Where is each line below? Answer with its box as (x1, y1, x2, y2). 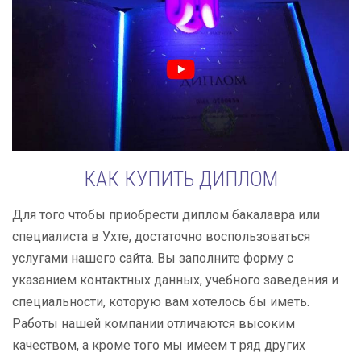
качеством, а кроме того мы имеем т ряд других (12, 338, 305, 353)
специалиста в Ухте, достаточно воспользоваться (12, 229, 310, 244)
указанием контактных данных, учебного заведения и (12, 272, 338, 288)
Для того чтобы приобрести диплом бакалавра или (12, 207, 320, 222)
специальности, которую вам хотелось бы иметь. (12, 294, 309, 309)
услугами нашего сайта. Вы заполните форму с (12, 251, 293, 266)
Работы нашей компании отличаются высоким (12, 316, 295, 331)
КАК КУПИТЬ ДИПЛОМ (83, 167, 278, 191)
